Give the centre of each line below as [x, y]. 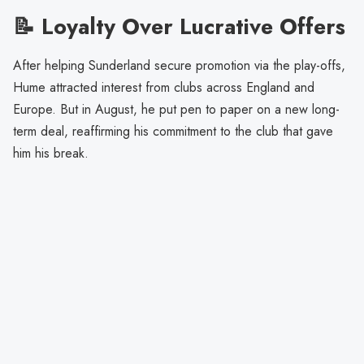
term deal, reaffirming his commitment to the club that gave [173, 132]
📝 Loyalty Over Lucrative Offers [179, 27]
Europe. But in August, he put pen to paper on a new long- [176, 110]
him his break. [51, 154]
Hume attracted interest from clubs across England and [164, 88]
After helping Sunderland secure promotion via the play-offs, [179, 66]
